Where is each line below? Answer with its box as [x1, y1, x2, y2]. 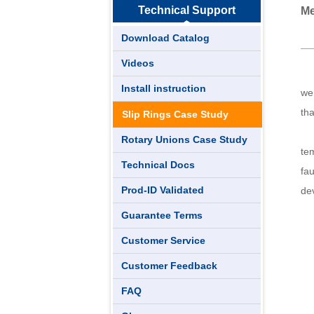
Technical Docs [121, 159, 195, 170]
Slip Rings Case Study [122, 109, 228, 120]
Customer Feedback [121, 260, 217, 271]
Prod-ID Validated [121, 184, 204, 196]
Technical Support [138, 4, 235, 16]
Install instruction [121, 83, 206, 94]
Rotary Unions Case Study [121, 134, 247, 145]
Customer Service [121, 235, 205, 246]
